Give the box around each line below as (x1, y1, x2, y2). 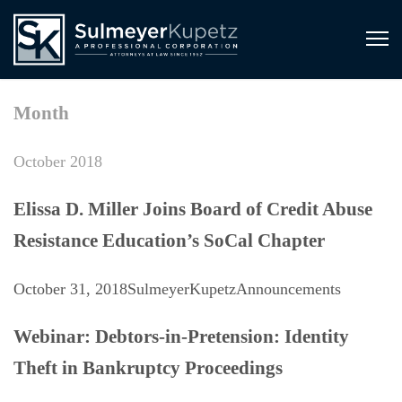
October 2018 (13, 153, 102, 170)
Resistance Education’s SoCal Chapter (13, 230, 325, 252)
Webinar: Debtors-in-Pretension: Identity (13, 326, 349, 348)
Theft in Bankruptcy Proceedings (13, 357, 283, 380)
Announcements (236, 280, 341, 299)
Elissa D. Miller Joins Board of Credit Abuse (13, 198, 372, 221)
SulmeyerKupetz (127, 280, 236, 299)
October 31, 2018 (13, 280, 127, 299)
